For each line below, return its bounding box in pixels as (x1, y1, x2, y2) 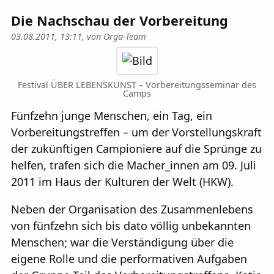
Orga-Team (103, 30, 146, 42)
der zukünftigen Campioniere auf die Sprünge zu (11, 141, 262, 157)
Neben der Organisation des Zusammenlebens (11, 202, 253, 217)
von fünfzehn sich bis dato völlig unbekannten (11, 218, 251, 234)
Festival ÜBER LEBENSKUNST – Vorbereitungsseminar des (18, 79, 256, 91)
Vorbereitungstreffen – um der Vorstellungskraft (11, 125, 262, 140)
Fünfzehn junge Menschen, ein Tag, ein (11, 108, 212, 124)
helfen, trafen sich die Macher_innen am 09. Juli (11, 158, 256, 173)
